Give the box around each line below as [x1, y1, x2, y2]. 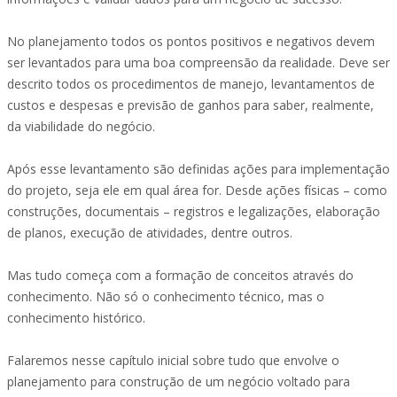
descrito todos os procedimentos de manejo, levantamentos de [7, 75, 375, 92]
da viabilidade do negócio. [7, 118, 155, 135]
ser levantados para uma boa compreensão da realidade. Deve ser [7, 54, 390, 71]
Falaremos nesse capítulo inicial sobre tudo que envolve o [7, 352, 339, 369]
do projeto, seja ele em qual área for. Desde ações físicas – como [7, 182, 387, 198]
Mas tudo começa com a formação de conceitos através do [7, 267, 354, 284]
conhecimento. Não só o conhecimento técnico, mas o [7, 288, 324, 305]
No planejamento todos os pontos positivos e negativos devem [7, 33, 375, 50]
